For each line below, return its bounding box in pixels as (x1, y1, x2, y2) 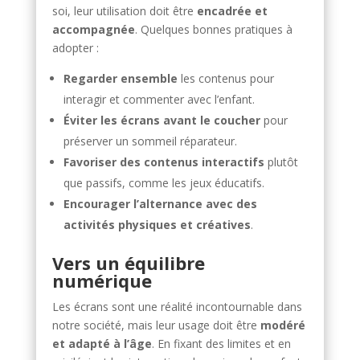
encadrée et (196, 3, 268, 18)
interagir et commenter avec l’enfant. (63, 92, 255, 107)
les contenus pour (177, 71, 274, 86)
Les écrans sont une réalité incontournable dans (51, 299, 302, 314)
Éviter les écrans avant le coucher (63, 112, 260, 128)
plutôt (264, 154, 298, 170)
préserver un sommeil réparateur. (63, 133, 240, 149)
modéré (260, 317, 305, 333)
